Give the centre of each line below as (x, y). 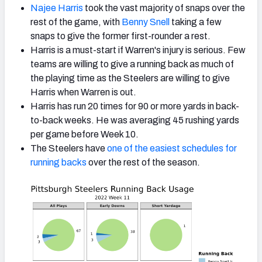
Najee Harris (57, 8)
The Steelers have (68, 149)
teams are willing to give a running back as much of (132, 64)
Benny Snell (146, 22)
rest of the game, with (75, 22)
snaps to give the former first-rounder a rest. (120, 36)
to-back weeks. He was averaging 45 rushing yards (135, 120)
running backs (58, 163)
